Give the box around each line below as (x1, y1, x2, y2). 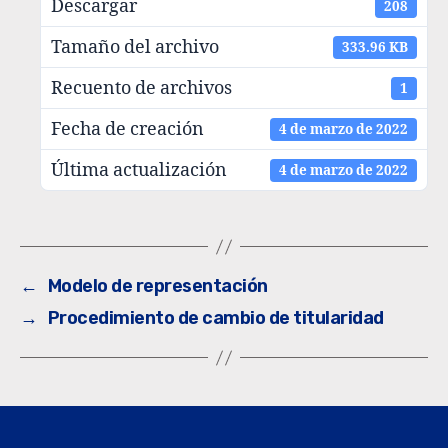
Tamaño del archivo (51, 35, 219, 59)
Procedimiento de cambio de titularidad (47, 307, 384, 330)
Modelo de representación (47, 275, 268, 298)
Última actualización (51, 158, 227, 182)
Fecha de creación (51, 117, 204, 141)
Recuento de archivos (51, 76, 232, 100)
